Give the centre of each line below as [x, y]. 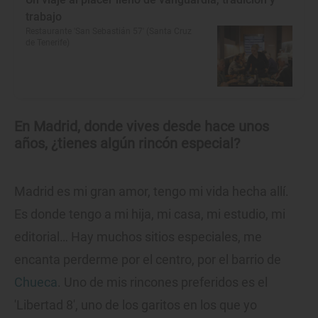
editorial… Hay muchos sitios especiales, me [138, 236]
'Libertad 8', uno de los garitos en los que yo [136, 305]
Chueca [36, 282]
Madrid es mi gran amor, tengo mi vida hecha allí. [152, 191]
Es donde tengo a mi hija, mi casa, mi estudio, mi [150, 214]
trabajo [44, 16]
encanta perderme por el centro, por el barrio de [148, 259]
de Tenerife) [48, 42]
